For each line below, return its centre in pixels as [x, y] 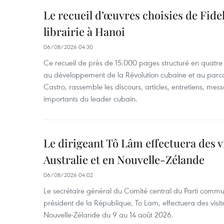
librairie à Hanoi [84, 31]
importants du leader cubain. [90, 98]
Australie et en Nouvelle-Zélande [124, 159]
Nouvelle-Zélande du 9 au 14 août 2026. [108, 214]
